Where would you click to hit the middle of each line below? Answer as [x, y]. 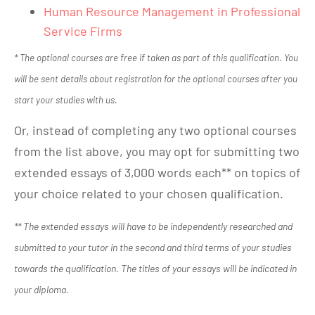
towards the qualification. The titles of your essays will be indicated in [155, 268]
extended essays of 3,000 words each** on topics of [157, 172]
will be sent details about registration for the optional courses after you [156, 79]
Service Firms [83, 31]
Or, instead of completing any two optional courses [155, 130]
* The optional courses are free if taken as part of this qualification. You [156, 58]
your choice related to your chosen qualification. [149, 193]
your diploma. [41, 289]
